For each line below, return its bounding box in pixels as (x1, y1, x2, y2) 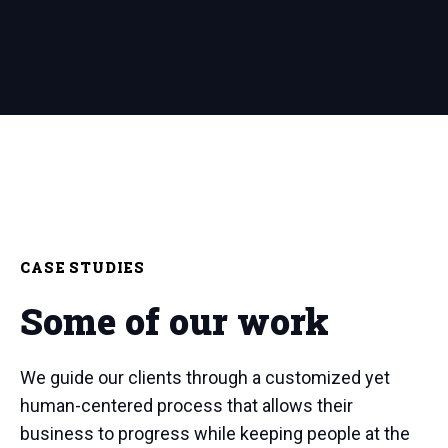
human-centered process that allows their (20, 395, 353, 417)
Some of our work (20, 297, 329, 346)
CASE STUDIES (20, 258, 146, 278)
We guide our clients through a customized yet (20, 367, 390, 389)
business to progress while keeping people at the (20, 423, 410, 445)
